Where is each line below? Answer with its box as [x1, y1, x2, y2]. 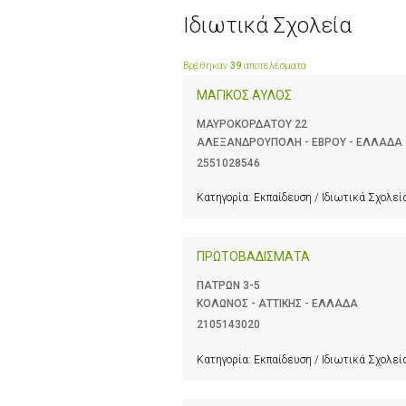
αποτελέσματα [241, 60, 306, 72]
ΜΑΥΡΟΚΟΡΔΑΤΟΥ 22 [197, 118, 307, 131]
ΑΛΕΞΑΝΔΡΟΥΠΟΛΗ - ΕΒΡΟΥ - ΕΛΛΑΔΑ [197, 136, 402, 150]
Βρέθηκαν [183, 60, 230, 72]
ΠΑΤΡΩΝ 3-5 [197, 279, 260, 293]
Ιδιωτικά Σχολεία [183, 12, 352, 38]
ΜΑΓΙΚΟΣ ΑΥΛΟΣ [197, 88, 292, 103]
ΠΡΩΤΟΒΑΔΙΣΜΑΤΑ [197, 249, 310, 265]
